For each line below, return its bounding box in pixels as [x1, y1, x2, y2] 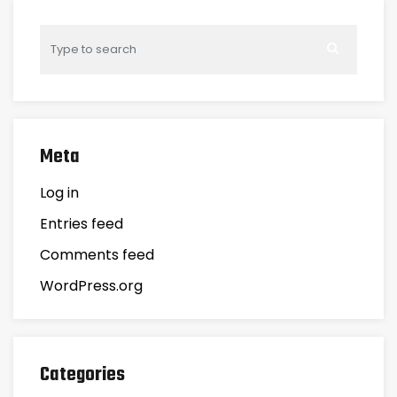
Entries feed [40, 214, 123, 234]
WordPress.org [40, 276, 143, 296]
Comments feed [40, 245, 154, 265]
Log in [40, 183, 79, 203]
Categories [40, 360, 125, 390]
